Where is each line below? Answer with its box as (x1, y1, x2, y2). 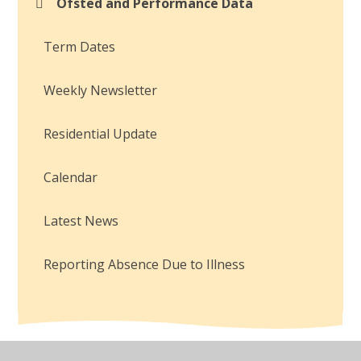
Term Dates (44, 38, 116, 56)
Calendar (44, 168, 98, 187)
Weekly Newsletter (44, 81, 158, 100)
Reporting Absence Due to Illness (44, 255, 246, 274)
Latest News (44, 212, 119, 230)
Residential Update (44, 125, 158, 143)
